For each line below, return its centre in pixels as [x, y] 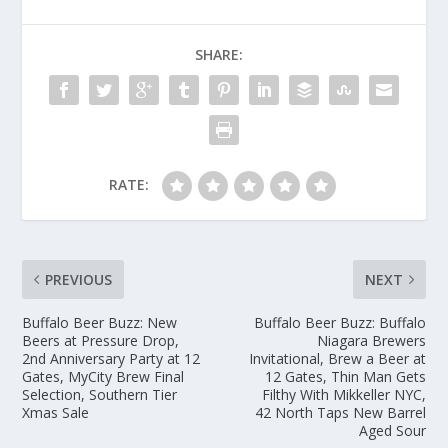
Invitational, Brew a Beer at [337, 358]
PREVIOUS [79, 279]
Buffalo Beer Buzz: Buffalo [339, 322]
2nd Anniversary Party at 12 [111, 358]
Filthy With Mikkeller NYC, [343, 394]
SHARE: [219, 54]
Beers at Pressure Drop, [101, 340]
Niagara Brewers [371, 340]
